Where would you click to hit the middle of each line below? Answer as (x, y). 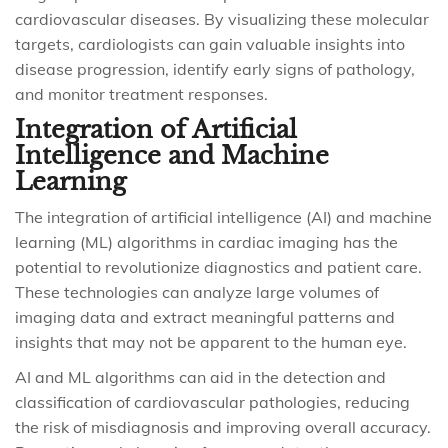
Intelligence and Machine (172, 155)
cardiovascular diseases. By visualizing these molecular (222, 19)
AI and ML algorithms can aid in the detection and (200, 377)
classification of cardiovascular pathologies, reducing (212, 402)
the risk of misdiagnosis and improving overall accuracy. (223, 427)
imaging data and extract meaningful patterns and (205, 317)
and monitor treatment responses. (141, 94)
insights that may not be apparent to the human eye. (211, 342)
